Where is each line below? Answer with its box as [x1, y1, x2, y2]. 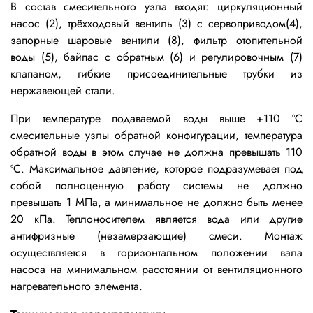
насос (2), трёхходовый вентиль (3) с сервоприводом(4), [10, 15, 303, 31]
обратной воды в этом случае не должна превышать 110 [10, 143, 303, 160]
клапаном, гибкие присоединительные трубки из [10, 65, 303, 82]
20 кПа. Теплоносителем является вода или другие [10, 210, 303, 227]
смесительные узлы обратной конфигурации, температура [10, 126, 303, 143]
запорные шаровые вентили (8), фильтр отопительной [10, 31, 303, 48]
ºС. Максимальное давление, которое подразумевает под [10, 160, 303, 177]
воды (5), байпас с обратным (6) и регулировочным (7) [10, 48, 303, 65]
